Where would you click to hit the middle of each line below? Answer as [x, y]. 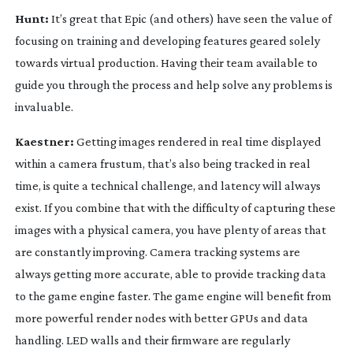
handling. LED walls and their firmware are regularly [152, 340]
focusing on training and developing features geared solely [167, 40]
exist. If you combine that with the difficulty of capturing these [175, 207]
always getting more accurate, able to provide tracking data [170, 273]
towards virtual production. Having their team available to [166, 62]
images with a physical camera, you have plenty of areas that [170, 229]
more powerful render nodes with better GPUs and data [161, 318]
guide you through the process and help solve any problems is [173, 84]
